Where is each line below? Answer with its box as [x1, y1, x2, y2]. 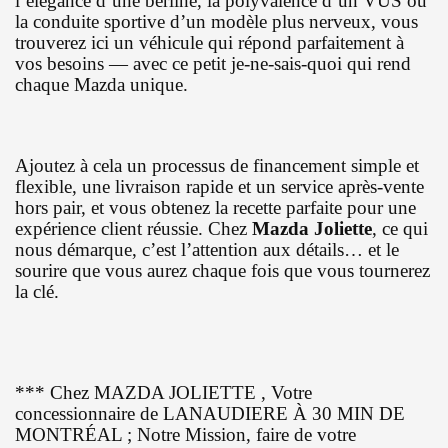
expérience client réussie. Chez [15, 217, 252, 239]
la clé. [15, 280, 59, 302]
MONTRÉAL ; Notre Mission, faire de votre [15, 423, 356, 445]
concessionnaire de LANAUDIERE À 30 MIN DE [15, 402, 405, 424]
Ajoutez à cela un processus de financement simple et [15, 154, 419, 176]
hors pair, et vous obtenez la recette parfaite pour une [15, 196, 416, 218]
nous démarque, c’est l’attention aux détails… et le [15, 238, 399, 260]
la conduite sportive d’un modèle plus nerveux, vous [15, 10, 418, 32]
